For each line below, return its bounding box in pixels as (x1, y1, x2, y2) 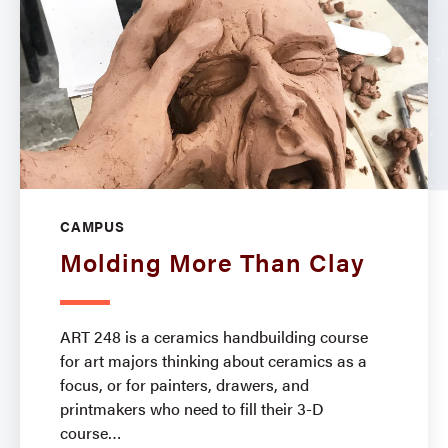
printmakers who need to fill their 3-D (60, 396, 324, 420)
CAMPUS (60, 215, 125, 236)
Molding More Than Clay (60, 243, 365, 279)
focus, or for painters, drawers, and (60, 372, 309, 396)
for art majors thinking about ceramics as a (60, 348, 367, 372)
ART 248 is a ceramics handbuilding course (60, 324, 368, 348)
